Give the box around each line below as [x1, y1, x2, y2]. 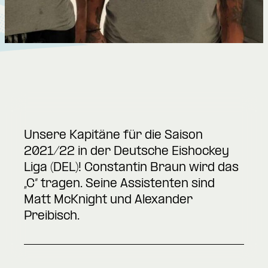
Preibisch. [24, 210, 80, 224]
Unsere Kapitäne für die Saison [24, 129, 203, 143]
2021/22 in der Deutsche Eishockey [24, 145, 229, 159]
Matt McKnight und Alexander [24, 194, 193, 208]
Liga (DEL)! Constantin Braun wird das [24, 162, 239, 175]
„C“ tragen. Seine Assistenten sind [24, 178, 215, 191]
